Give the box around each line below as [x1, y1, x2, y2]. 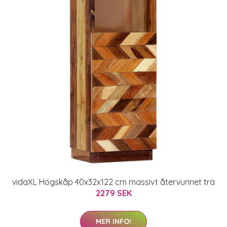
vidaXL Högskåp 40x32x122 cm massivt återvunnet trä [12, 177, 215, 187]
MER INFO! [96, 217, 131, 226]
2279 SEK [95, 188, 132, 198]
